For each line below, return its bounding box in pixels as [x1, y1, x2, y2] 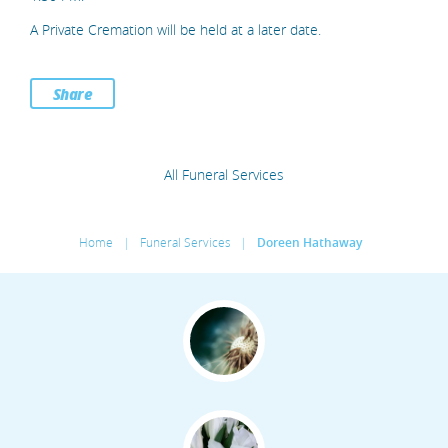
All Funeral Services [164, 166, 284, 185]
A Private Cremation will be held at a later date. [30, 21, 321, 40]
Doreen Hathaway [257, 234, 363, 252]
